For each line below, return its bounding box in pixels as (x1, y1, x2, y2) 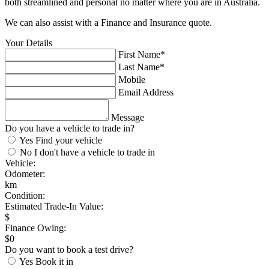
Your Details (5, 37, 52, 48)
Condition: (5, 190, 45, 201)
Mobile (118, 74, 145, 85)
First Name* (118, 49, 165, 59)
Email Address (118, 86, 174, 97)
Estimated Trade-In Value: (5, 201, 103, 211)
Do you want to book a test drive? (5, 244, 133, 255)
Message (111, 112, 144, 122)
